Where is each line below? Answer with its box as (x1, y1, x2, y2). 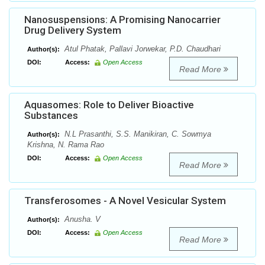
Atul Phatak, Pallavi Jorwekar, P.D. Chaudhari (62, 44, 221, 54)
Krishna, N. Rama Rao (27, 140, 104, 150)
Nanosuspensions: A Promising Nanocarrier (24, 14, 221, 26)
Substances (24, 109, 78, 122)
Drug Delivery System (24, 24, 121, 37)
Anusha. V (62, 215, 101, 224)
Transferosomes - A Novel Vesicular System (24, 195, 226, 207)
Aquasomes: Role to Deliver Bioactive (24, 99, 194, 111)
